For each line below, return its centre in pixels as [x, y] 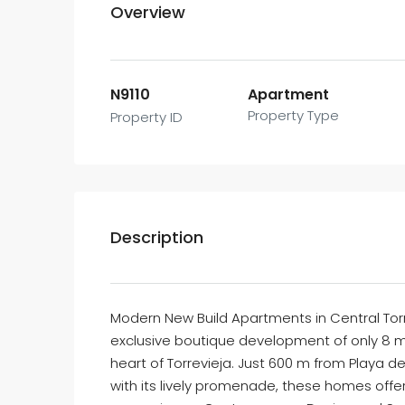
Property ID [146, 117]
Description [157, 237]
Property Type [294, 115]
